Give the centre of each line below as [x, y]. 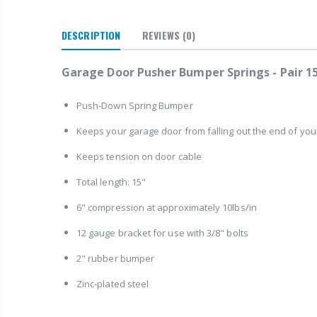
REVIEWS [161, 35]
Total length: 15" [111, 181]
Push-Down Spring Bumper [135, 105]
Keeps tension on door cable [139, 156]
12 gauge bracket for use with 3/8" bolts [162, 232]
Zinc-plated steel [113, 283]
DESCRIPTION [91, 35]
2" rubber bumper [116, 258]
